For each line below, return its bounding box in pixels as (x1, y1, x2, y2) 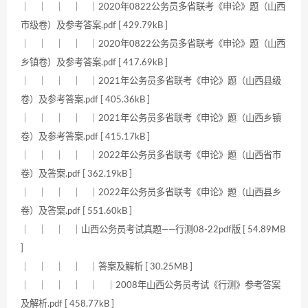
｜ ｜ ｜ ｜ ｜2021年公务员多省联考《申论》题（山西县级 (21, 76, 281, 87)
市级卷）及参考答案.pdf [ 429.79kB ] (21, 21, 168, 31)
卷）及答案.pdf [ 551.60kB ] (21, 206, 132, 217)
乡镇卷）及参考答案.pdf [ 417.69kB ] (21, 58, 168, 68)
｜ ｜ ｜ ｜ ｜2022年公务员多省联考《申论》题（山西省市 (21, 151, 281, 161)
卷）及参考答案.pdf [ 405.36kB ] (21, 95, 150, 105)
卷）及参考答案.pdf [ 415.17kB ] (21, 132, 150, 142)
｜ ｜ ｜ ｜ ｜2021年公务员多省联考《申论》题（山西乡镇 (21, 113, 281, 124)
